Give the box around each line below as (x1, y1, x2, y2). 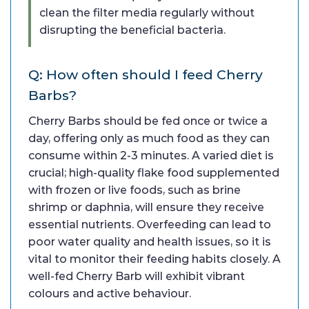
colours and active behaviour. (28, 287, 191, 301)
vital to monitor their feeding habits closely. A (28, 252, 281, 266)
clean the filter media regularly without (39, 6, 255, 20)
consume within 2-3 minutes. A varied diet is (28, 149, 274, 163)
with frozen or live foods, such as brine (28, 183, 241, 197)
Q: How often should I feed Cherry (28, 66, 263, 83)
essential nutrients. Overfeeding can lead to (28, 218, 271, 232)
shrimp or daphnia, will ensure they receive (28, 201, 264, 215)
